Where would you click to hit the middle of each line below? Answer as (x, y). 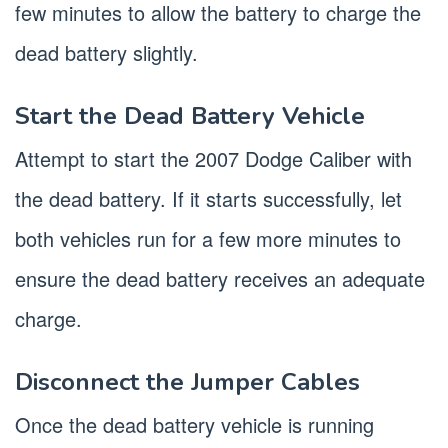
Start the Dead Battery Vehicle (190, 116)
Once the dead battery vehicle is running (194, 425)
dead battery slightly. (106, 53)
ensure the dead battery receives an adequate (220, 279)
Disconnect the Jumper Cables (187, 382)
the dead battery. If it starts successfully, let (208, 199)
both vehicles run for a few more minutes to (208, 239)
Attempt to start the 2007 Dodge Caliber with (213, 159)
